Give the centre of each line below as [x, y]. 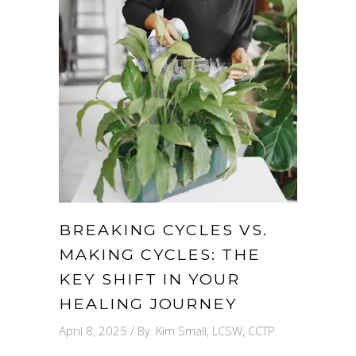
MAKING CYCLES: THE [160, 254]
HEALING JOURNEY [149, 303]
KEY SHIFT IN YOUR [150, 279]
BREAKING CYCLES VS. [164, 229]
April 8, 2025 [93, 330]
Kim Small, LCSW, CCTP [215, 330]
